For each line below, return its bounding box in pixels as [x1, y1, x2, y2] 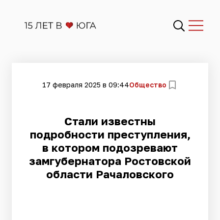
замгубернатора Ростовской [29, 154, 191, 167]
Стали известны [64, 114, 156, 128]
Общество [129, 80, 166, 89]
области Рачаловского [46, 167, 174, 181]
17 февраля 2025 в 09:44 [42, 80, 129, 89]
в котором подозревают [42, 141, 178, 154]
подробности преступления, [29, 128, 191, 141]
